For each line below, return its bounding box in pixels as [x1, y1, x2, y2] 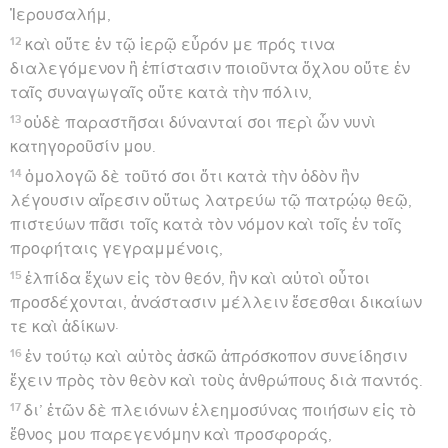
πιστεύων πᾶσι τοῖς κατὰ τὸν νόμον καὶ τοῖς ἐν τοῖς [10, 216, 402, 233]
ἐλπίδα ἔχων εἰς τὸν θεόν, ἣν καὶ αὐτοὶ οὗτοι [25, 270, 371, 287]
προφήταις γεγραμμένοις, [10, 240, 223, 257]
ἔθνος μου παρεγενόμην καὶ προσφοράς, [10, 426, 332, 443]
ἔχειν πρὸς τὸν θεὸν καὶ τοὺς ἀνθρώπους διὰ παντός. [10, 372, 423, 389]
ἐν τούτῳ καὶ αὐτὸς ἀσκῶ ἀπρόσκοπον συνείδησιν [25, 348, 408, 365]
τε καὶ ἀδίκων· [10, 318, 119, 335]
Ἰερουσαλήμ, [10, 6, 111, 23]
